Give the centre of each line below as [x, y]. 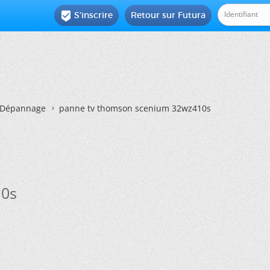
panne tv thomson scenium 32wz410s [135, 108]
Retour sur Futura [168, 15]
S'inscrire [94, 15]
